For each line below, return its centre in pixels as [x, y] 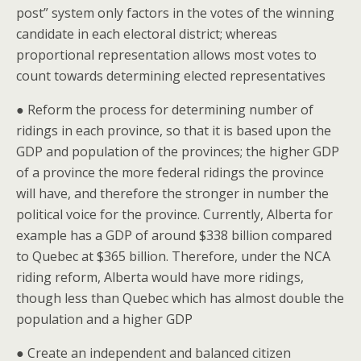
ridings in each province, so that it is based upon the [174, 131]
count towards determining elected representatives [171, 76]
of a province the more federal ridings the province [170, 172]
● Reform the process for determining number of [165, 110]
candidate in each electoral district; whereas [147, 34]
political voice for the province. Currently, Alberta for [174, 214]
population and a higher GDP [104, 319]
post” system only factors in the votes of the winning [175, 13]
